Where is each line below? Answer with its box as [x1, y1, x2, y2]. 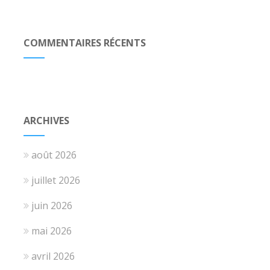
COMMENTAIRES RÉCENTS [23, 36, 146, 49]
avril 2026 [31, 250, 75, 263]
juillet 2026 [31, 174, 80, 187]
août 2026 [31, 148, 77, 162]
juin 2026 [31, 199, 72, 212]
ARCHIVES [23, 114, 69, 127]
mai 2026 [31, 224, 72, 237]
